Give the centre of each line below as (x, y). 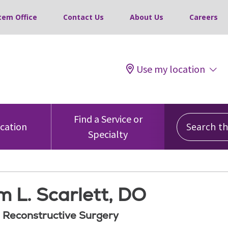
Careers (204, 17)
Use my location (171, 69)
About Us (147, 17)
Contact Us (83, 17)
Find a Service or (108, 119)
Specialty (108, 134)
